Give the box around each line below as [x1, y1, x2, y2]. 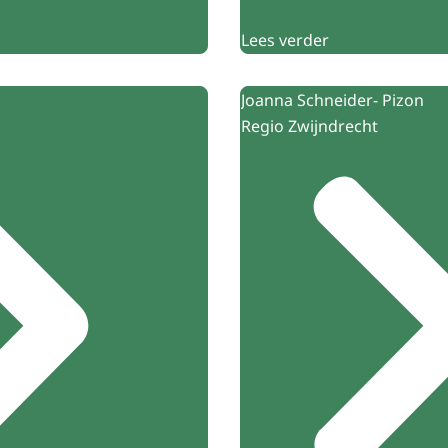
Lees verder [241, 28, 329, 51]
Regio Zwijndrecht [241, 114, 378, 137]
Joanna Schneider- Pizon [241, 88, 424, 111]
